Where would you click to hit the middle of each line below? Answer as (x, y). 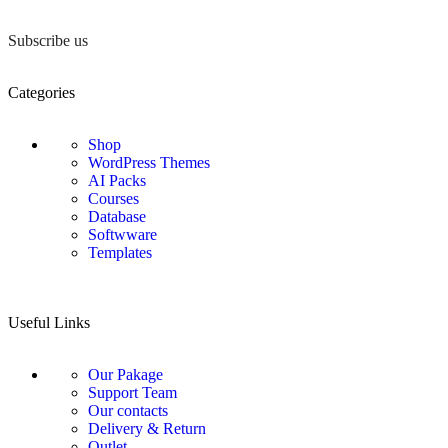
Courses (113, 198)
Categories (41, 92)
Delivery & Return (147, 428)
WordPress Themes (149, 162)
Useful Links (49, 322)
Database (117, 216)
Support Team (132, 392)
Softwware (122, 234)
